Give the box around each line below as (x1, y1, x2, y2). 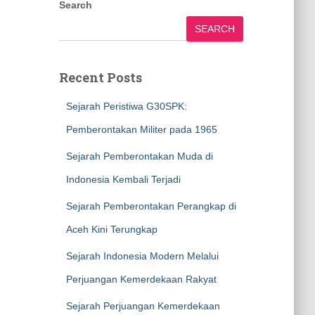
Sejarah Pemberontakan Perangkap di (65, 200, 236, 212)
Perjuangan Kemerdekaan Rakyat (65, 274, 217, 285)
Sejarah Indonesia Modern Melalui (65, 250, 219, 262)
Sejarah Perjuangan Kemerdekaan (65, 300, 220, 311)
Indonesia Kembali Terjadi (65, 174, 181, 185)
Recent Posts (58, 69, 142, 86)
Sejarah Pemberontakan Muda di (65, 150, 213, 162)
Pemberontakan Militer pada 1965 (65, 124, 217, 135)
